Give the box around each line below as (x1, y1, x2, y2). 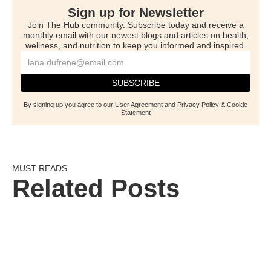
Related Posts (12, 174, 180, 203)
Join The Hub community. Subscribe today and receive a (27, 19, 244, 30)
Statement (120, 108, 151, 116)
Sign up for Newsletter (67, 5, 204, 19)
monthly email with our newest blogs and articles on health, (22, 30, 249, 40)
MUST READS (12, 163, 67, 173)
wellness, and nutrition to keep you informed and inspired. (25, 40, 246, 50)
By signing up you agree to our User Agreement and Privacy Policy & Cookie (24, 100, 247, 108)
